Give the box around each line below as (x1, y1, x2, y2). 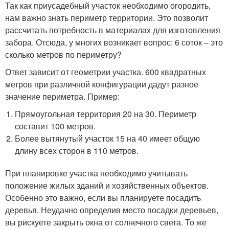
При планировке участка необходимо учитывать (5, 167, 188, 179)
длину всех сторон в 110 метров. (15, 145, 139, 156)
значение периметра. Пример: (5, 90, 120, 102)
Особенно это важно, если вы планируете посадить (5, 192, 201, 203)
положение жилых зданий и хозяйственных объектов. (5, 179, 209, 191)
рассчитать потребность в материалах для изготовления (5, 24, 220, 36)
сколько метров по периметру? (5, 49, 122, 60)
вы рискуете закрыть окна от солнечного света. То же (5, 216, 207, 228)
